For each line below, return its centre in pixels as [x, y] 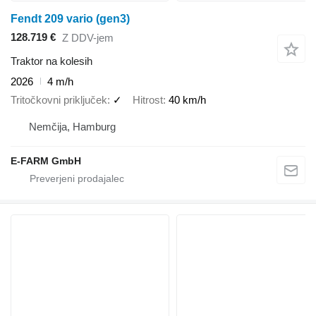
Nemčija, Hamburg [72, 126]
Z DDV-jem [88, 38]
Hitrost [148, 100]
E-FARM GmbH [46, 160]
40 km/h [187, 100]
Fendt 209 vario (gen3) [70, 18]
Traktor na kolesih [51, 61]
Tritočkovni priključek [59, 100]
